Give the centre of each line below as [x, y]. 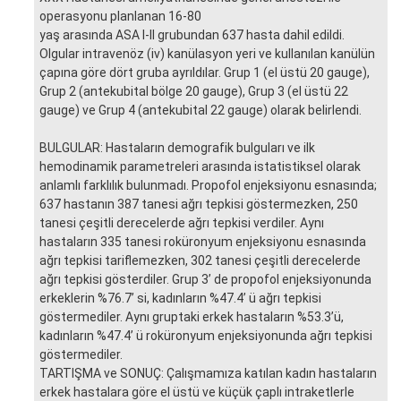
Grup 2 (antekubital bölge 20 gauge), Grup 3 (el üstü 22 [194, 91]
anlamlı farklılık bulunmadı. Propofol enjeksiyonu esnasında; [208, 185]
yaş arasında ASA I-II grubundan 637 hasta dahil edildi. [192, 34]
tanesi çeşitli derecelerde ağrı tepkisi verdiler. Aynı [182, 222]
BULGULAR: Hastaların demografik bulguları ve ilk [177, 147]
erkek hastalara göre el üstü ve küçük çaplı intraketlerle [197, 392]
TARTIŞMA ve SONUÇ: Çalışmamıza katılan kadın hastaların [208, 373]
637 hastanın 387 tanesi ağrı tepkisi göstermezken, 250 [199, 204]
